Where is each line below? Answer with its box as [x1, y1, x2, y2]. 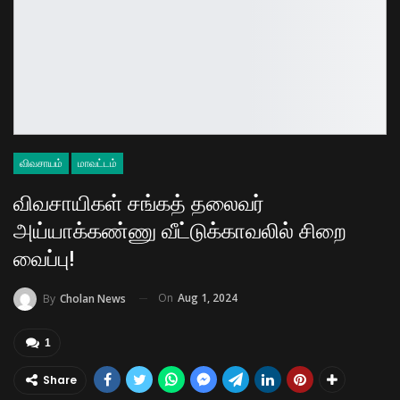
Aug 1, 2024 [178, 289, 237, 305]
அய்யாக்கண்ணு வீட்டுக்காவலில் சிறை [13, 218, 346, 244]
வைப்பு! [13, 246, 74, 271]
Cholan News [60, 290, 126, 306]
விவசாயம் [20, 156, 62, 170]
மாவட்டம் [78, 156, 117, 170]
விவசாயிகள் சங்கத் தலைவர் [13, 190, 264, 216]
